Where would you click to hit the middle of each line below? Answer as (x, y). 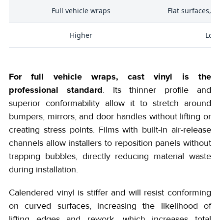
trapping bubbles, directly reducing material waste (110, 156)
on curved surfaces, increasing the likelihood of (110, 206)
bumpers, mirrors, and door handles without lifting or (110, 116)
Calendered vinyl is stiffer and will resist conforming (110, 192)
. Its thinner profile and (157, 90)
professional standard (56, 90)
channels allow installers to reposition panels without (110, 143)
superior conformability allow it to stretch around (110, 103)
